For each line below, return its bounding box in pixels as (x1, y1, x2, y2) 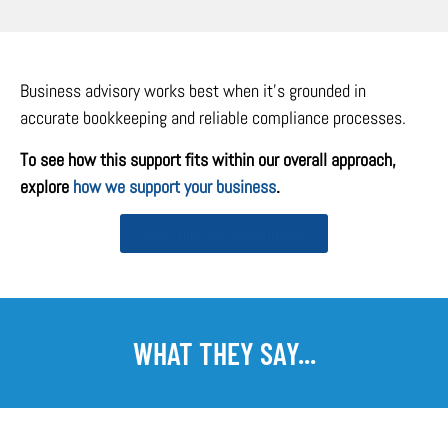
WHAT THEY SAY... (132, 335, 316, 372)
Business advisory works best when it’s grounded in (20, 79, 366, 103)
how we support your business (73, 174, 276, 198)
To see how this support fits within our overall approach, (20, 147, 396, 171)
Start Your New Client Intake (144, 224, 304, 244)
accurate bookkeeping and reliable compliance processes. (20, 106, 406, 130)
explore (20, 174, 73, 198)
